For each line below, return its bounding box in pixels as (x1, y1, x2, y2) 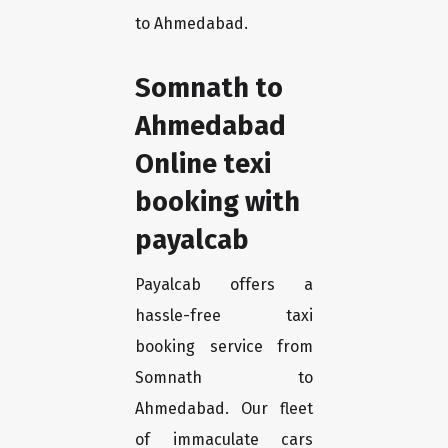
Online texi (135, 147, 271, 181)
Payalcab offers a (135, 275, 313, 295)
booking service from (135, 337, 313, 357)
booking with (135, 185, 300, 219)
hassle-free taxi (135, 306, 313, 326)
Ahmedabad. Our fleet (135, 399, 313, 419)
